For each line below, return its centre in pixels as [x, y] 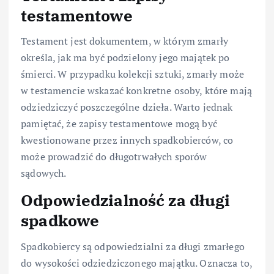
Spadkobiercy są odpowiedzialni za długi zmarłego [133, 246]
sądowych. [44, 173]
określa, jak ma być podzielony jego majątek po [125, 58]
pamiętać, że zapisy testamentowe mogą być [119, 124]
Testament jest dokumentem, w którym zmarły [124, 41]
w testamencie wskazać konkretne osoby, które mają [136, 91]
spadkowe [60, 220]
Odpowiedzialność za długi [126, 200]
